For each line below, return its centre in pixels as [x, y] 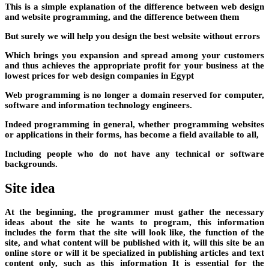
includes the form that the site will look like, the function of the [134, 233]
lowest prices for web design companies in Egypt [99, 75]
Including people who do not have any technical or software [134, 153]
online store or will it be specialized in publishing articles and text [134, 253]
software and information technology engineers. [98, 105]
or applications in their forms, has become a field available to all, [132, 134]
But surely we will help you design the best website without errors [132, 36]
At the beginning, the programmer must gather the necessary [134, 212]
